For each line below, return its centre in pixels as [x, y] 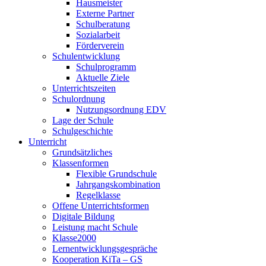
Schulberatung [103, 24]
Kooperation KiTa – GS [97, 259]
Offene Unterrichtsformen [101, 206]
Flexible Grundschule [116, 174]
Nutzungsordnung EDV [121, 110]
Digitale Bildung [83, 217]
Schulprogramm [106, 67]
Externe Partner [105, 14]
